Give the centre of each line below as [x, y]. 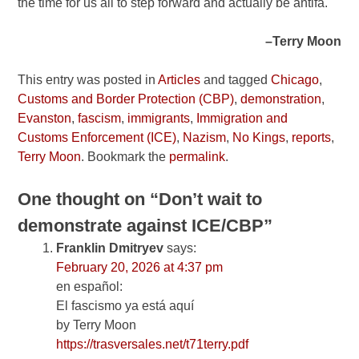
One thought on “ [89, 200]
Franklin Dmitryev [110, 248]
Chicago [295, 80]
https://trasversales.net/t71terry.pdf [153, 345]
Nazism [205, 138]
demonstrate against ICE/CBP [141, 226]
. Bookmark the [125, 157]
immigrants [159, 119]
